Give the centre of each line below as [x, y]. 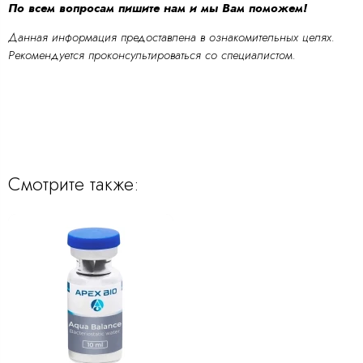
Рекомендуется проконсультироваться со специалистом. [152, 55]
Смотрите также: [74, 184]
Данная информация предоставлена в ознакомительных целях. [171, 37]
